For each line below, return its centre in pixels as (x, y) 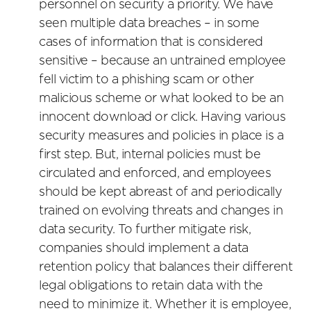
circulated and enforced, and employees (155, 174)
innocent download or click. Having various (162, 118)
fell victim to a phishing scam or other (146, 80)
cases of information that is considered (151, 43)
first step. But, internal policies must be (150, 155)
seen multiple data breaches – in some (149, 24)
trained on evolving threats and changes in (161, 211)
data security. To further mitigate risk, (145, 230)
